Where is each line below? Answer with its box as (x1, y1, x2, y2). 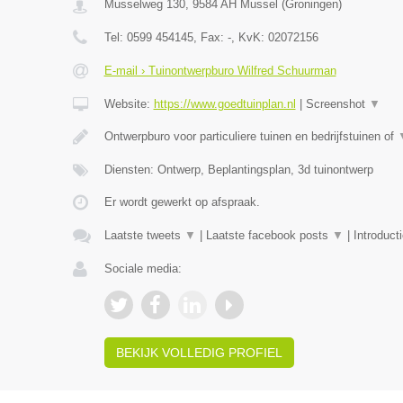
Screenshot (305, 97, 369, 111)
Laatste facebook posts (205, 228, 332, 242)
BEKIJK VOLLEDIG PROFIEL (115, 345, 282, 360)
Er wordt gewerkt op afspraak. (103, 195, 260, 209)
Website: (103, 97, 154, 111)
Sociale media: (103, 262, 182, 275)
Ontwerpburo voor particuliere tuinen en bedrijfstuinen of (103, 130, 398, 143)
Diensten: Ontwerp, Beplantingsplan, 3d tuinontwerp (103, 163, 373, 176)
